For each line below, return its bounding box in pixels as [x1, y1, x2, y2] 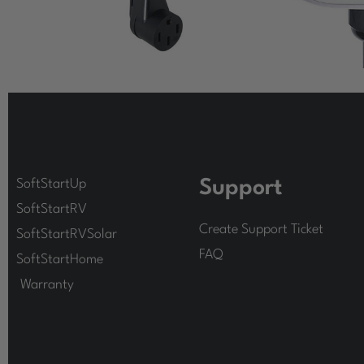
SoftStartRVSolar [16, 227, 117, 242]
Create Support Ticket [199, 223, 323, 237]
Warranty [20, 278, 74, 292]
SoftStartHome [16, 253, 103, 267]
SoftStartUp [16, 177, 86, 192]
